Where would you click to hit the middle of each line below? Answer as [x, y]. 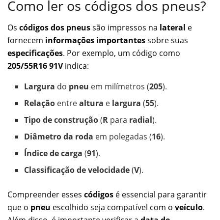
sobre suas [167, 41]
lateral [173, 28]
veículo [189, 207]
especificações [35, 53]
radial [141, 120]
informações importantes [95, 41]
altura [92, 103]
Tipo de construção [61, 120]
